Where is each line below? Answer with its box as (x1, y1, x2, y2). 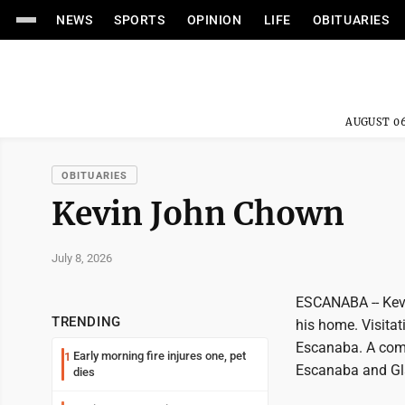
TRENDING (52, 314, 121, 330)
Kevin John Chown (52, 193, 344, 234)
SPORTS (114, 13, 165, 27)
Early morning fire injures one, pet (73, 349, 246, 363)
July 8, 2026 (52, 250, 112, 265)
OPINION (186, 13, 242, 27)
